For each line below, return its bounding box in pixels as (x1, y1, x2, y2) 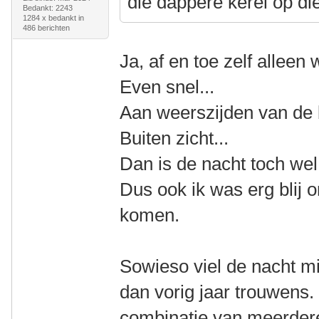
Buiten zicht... (120, 127, 229, 149)
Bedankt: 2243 (22, 4, 73, 12)
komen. (120, 204, 180, 226)
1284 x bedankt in (22, 14, 84, 22)
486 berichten (22, 23, 70, 32)
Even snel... (120, 76, 215, 98)
